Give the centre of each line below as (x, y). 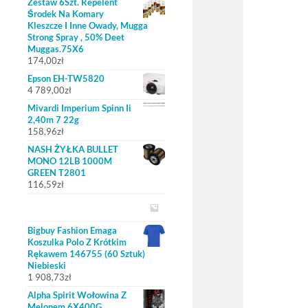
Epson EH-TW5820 (66, 78)
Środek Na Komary (66, 14)
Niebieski (47, 265)
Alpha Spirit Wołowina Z (77, 295)
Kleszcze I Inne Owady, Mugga (88, 25)
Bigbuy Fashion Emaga (72, 230)
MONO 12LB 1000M (70, 161)
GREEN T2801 (57, 173)
